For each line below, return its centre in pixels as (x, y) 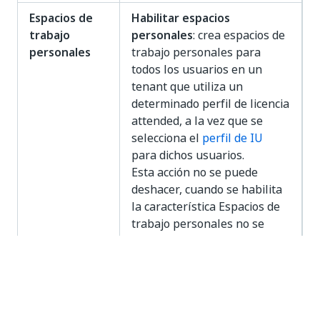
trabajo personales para (196, 52)
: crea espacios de (239, 35)
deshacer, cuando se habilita (207, 189)
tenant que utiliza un (187, 86)
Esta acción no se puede (195, 172)
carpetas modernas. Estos (200, 289)
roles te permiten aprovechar (210, 306)
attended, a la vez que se (197, 121)
